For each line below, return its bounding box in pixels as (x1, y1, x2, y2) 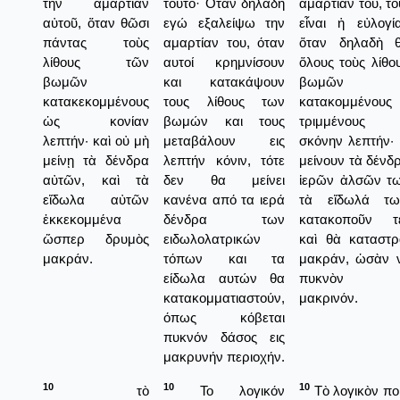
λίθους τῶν (43, 54, 149, 70)
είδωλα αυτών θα (163, 270, 285, 286)
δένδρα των (163, 211, 285, 227)
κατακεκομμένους (43, 93, 149, 109)
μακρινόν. (299, 289, 358, 305)
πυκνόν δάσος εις (163, 329, 285, 345)
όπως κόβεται (163, 309, 285, 325)
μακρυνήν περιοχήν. (163, 348, 285, 364)
